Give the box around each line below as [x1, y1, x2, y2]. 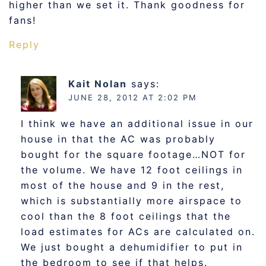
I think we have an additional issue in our [21, 118, 254, 129]
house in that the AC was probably [21, 133, 216, 145]
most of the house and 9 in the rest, [21, 179, 224, 191]
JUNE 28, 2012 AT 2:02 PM [68, 93, 197, 102]
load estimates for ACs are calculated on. [21, 226, 255, 237]
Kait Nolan [68, 78, 127, 90]
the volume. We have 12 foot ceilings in [21, 164, 243, 176]
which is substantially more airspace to [21, 195, 242, 207]
